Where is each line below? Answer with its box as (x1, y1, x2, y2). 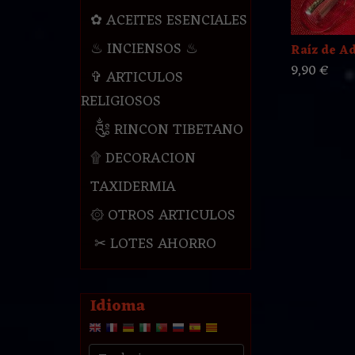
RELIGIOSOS (80, 89, 161, 115)
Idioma (90, 292, 145, 322)
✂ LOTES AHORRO (90, 231, 216, 258)
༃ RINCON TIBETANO (90, 117, 243, 143)
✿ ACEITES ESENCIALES (90, 8, 247, 34)
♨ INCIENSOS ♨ (90, 36, 198, 63)
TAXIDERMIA (90, 174, 176, 200)
